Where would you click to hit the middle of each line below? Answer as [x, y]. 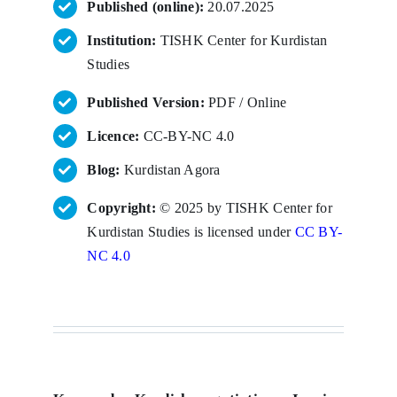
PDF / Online [245, 102]
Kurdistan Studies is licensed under [191, 231]
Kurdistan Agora [170, 170]
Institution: [122, 41]
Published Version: [146, 102]
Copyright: [124, 207]
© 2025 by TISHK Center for [246, 207]
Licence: [115, 136]
